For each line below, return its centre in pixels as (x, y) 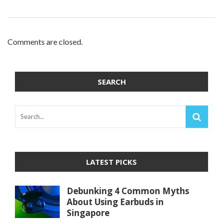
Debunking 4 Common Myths (128, 191)
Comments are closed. (45, 42)
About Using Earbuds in (115, 202)
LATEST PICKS (111, 162)
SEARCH (111, 82)
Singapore (88, 213)
